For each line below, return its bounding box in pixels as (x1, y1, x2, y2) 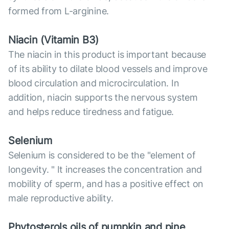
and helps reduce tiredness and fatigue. (8, 106, 174, 118)
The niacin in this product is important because (8, 49, 207, 60)
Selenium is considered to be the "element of (8, 150, 196, 161)
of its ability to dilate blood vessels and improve (8, 63, 208, 75)
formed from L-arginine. (8, 6, 109, 17)
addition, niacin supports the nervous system (8, 92, 198, 103)
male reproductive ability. (8, 193, 113, 204)
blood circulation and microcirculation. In (8, 78, 179, 89)
